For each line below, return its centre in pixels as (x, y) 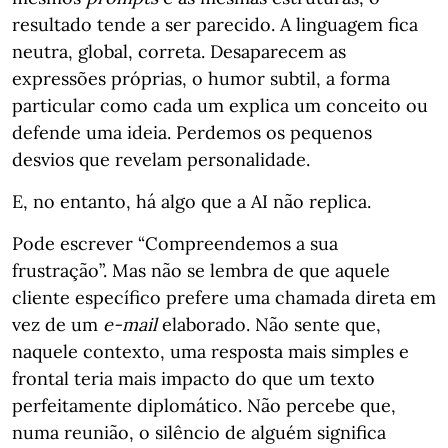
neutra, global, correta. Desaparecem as (179, 51)
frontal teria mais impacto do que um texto (193, 378)
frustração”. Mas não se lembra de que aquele (201, 270)
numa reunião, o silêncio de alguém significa (199, 432)
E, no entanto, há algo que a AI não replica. (191, 201)
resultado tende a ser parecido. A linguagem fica (215, 24)
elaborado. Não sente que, (269, 324)
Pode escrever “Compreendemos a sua (175, 243)
